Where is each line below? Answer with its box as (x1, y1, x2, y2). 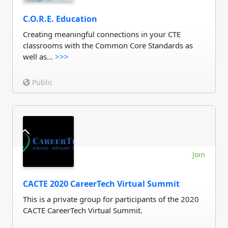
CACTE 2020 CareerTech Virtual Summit (23, 178, 180, 189)
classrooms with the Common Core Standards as (23, 40, 193, 50)
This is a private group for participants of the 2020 (23, 194, 199, 204)
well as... (23, 51, 55, 62)
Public (30, 77, 53, 87)
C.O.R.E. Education (23, 13, 97, 24)
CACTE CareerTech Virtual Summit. (23, 205, 142, 215)
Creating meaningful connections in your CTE (23, 29, 181, 39)
